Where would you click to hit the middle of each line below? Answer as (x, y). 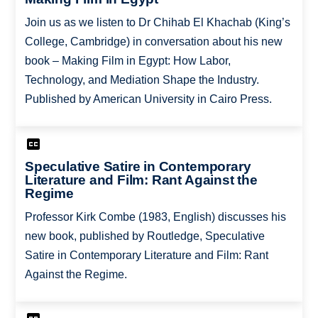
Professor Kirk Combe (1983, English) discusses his (155, 216)
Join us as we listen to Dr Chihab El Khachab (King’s (157, 23)
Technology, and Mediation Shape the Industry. (142, 80)
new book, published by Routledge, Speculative (144, 236)
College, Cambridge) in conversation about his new (153, 42)
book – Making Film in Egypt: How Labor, (127, 61)
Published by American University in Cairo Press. (148, 99)
